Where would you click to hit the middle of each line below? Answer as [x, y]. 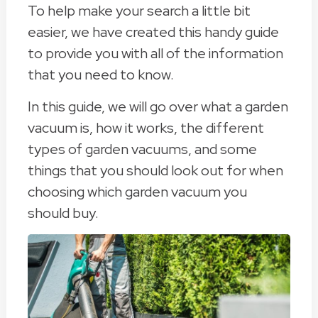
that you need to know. [100, 75]
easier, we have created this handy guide [153, 32]
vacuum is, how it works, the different [146, 128]
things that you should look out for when [155, 170]
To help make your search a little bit [139, 11]
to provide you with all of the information [155, 53]
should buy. [63, 213]
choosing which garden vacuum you [137, 192]
